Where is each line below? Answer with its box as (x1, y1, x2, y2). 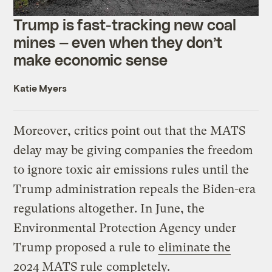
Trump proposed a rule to (13, 240, 158, 254)
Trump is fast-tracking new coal (13, 15, 236, 33)
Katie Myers (13, 81, 67, 93)
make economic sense (13, 50, 168, 69)
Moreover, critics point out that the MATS (13, 123, 246, 138)
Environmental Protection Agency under (13, 220, 237, 235)
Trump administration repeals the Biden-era (13, 182, 256, 196)
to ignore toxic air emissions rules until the (13, 162, 250, 177)
